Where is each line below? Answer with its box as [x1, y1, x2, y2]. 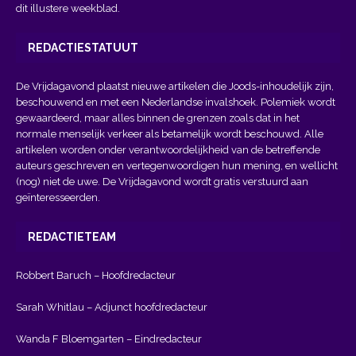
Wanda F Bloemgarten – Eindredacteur [16, 332, 202, 345]
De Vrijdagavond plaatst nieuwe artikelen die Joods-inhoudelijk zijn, [16, 79, 334, 92]
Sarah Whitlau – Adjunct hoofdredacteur [16, 300, 207, 313]
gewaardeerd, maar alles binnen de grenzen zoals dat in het [16, 111, 300, 124]
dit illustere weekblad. [16, 2, 120, 14]
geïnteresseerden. [16, 191, 100, 203]
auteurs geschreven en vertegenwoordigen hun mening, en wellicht [16, 159, 338, 172]
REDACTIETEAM [28, 230, 116, 243]
